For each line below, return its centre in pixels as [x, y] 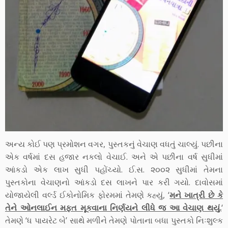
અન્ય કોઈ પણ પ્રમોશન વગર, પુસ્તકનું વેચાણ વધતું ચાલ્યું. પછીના [114, 144]
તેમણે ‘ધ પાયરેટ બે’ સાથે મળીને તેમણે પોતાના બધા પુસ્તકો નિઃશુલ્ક [114, 221]
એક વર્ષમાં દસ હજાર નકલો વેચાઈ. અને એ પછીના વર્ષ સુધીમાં [114, 157]
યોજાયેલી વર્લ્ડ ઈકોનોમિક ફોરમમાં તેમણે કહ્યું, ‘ [88, 195]
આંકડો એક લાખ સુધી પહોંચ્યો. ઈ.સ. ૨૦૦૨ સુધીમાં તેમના [114, 170]
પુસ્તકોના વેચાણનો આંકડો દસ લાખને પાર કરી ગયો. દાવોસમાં [114, 182]
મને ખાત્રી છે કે [196, 195]
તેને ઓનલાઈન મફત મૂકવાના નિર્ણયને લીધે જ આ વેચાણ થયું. [113, 208]
